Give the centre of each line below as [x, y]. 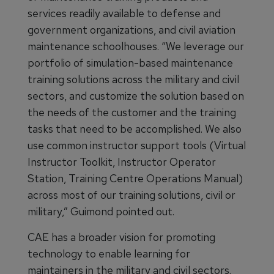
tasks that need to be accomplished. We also [135, 129]
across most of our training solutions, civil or [131, 195]
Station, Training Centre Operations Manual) [135, 179]
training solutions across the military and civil [133, 80]
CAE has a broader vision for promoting [121, 237]
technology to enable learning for [109, 254]
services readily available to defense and [124, 13]
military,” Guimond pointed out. [101, 212]
